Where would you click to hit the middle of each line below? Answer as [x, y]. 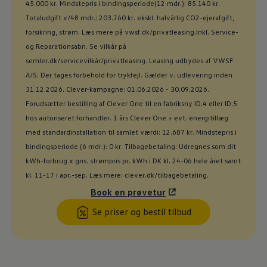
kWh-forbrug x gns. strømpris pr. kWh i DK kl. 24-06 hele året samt [133, 160]
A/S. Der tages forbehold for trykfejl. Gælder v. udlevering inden [129, 74]
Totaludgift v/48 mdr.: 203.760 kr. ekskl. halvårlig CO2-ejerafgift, [130, 17]
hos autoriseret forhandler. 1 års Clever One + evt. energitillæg [127, 117]
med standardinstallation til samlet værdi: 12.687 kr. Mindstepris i [131, 132]
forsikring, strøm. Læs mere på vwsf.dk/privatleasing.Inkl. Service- [132, 32]
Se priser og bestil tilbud [142, 212]
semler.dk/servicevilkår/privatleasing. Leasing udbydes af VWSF [129, 60]
